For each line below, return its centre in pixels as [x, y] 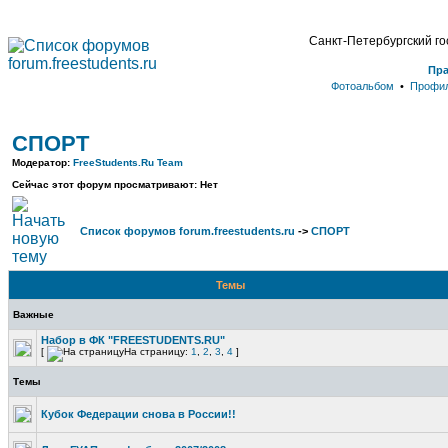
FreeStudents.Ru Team [128, 162]
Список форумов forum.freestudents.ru [187, 231]
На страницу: [157, 351]
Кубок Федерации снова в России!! [138, 414]
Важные [33, 314]
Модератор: [42, 162]
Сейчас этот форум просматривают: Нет [115, 184]
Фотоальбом [362, 86]
